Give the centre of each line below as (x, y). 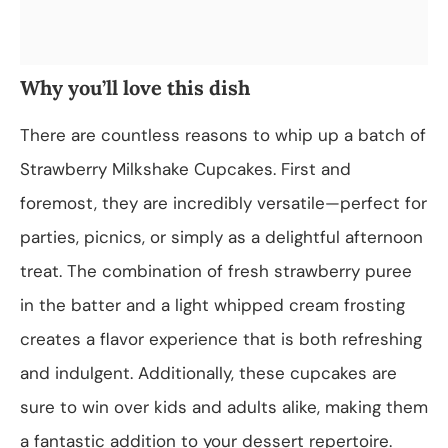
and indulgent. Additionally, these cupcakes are (208, 372)
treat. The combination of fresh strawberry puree (216, 270)
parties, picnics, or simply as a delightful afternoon (221, 236)
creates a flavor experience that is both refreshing (221, 338)
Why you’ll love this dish (135, 87)
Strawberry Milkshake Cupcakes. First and (185, 168)
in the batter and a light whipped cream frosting (212, 304)
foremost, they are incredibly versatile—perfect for (223, 202)
